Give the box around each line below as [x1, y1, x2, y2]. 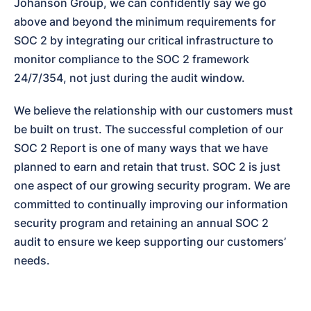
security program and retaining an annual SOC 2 [14, 215, 269, 230]
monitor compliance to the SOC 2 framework [14, 51, 249, 66]
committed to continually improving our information [14, 196, 288, 211]
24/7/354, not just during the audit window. [14, 70, 245, 85]
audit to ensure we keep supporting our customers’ [14, 234, 286, 249]
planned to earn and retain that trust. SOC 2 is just [14, 159, 280, 174]
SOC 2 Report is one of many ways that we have [14, 140, 268, 155]
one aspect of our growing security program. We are [14, 178, 290, 192]
